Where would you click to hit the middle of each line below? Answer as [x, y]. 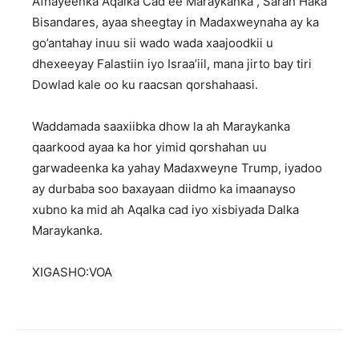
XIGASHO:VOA [72, 272]
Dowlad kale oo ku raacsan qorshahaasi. [145, 84]
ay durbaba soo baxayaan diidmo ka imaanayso [164, 188]
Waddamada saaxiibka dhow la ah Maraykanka [161, 126]
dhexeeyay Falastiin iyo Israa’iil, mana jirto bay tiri [172, 63]
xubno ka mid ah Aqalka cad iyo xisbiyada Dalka [165, 209]
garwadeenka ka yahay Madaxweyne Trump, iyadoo [177, 167]
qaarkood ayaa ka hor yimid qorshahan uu [149, 147]
